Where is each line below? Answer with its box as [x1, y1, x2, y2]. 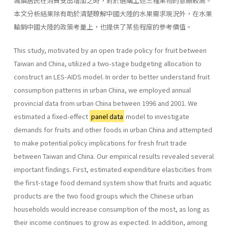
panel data [91, 111, 123, 121]
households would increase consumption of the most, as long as [14, 204, 210, 214]
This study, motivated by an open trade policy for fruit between [14, 45, 207, 55]
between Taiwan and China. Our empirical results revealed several [14, 151, 214, 161]
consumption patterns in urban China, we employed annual [14, 84, 191, 95]
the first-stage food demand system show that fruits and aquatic [14, 177, 212, 187]
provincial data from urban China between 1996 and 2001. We [14, 98, 197, 108]
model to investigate [124, 111, 190, 121]
